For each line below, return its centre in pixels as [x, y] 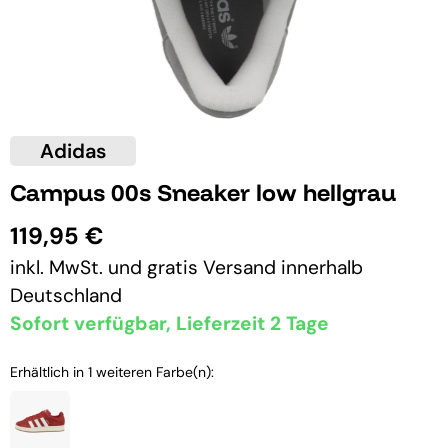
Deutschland [66, 295]
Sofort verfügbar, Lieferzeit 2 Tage [169, 323]
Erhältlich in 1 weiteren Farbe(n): [112, 371]
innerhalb [322, 267]
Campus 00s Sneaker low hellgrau [203, 192]
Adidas [73, 150]
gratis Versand [214, 267]
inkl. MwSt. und [78, 267]
